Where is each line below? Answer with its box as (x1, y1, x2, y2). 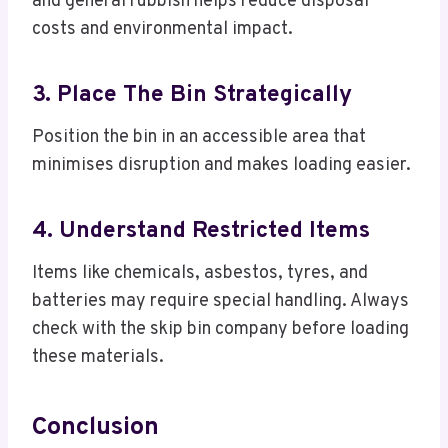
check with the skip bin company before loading (32, 318, 409, 342)
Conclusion (32, 411, 159, 444)
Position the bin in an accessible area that (32, 126, 366, 150)
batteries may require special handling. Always (32, 290, 409, 314)
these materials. (32, 346, 164, 370)
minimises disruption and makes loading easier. (32, 154, 411, 178)
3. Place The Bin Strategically (32, 80, 352, 110)
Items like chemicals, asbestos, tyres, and (32, 262, 368, 286)
